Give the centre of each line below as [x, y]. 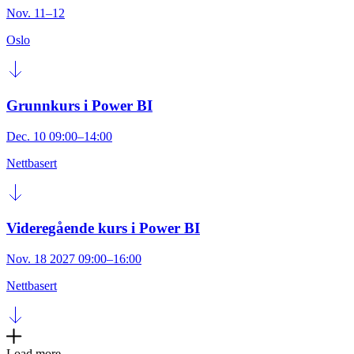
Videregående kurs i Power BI [103, 228]
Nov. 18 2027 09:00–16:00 [74, 259]
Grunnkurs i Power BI [79, 106]
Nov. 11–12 [36, 13]
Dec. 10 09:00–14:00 [59, 136]
